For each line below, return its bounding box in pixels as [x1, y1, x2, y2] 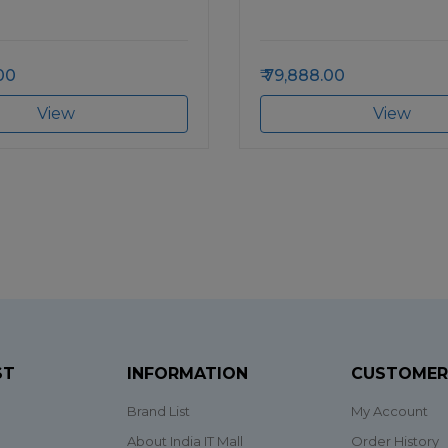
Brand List [127, 403, 190, 419]
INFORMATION [127, 364, 248, 383]
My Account [351, 403, 428, 419]
